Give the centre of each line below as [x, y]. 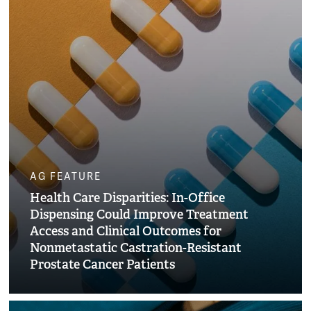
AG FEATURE [66, 177]
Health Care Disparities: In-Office [128, 198]
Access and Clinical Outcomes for [126, 231]
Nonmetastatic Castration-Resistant [136, 248]
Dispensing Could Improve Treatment [140, 215]
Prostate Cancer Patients [103, 264]
